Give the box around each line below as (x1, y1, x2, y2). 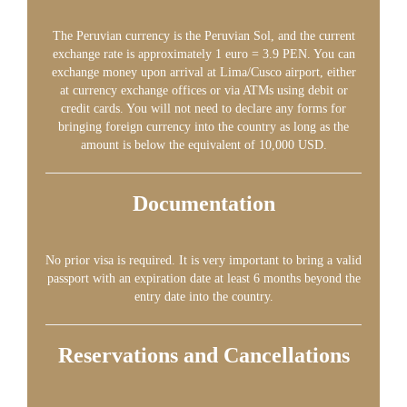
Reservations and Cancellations (57, 343, 350, 367)
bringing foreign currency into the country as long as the (58, 120, 349, 134)
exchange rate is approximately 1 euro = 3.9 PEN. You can (52, 47, 355, 61)
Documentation (132, 192, 275, 215)
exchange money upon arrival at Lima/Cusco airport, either (51, 65, 356, 79)
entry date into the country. (134, 290, 273, 303)
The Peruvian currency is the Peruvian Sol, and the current (52, 29, 355, 43)
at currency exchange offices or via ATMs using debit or (59, 84, 348, 97)
